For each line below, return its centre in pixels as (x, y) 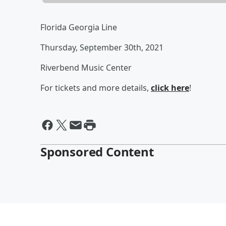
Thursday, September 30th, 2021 (102, 47)
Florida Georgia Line (79, 27)
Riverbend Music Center (86, 67)
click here (170, 88)
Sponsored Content (97, 151)
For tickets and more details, (96, 88)
